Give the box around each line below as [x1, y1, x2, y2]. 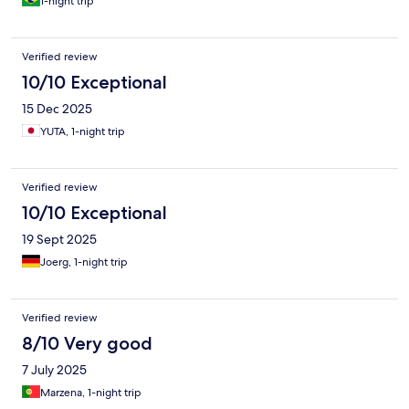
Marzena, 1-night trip [40, 385, 142, 401]
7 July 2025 [22, 362, 87, 379]
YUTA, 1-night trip [40, 124, 125, 140]
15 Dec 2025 [22, 100, 92, 118]
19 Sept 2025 [22, 231, 97, 248]
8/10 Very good [22, 332, 152, 355]
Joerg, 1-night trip [40, 255, 128, 270]
